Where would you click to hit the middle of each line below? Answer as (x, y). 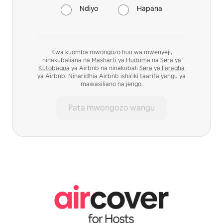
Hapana (150, 8)
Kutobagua (54, 68)
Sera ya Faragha (162, 68)
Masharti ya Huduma (121, 60)
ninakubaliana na (67, 60)
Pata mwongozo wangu (111, 108)
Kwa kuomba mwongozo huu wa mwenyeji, (111, 52)
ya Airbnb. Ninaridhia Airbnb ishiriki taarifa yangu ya (111, 76)
